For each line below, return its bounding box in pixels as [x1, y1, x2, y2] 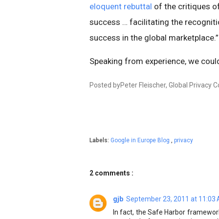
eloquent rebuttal [89, 1, 152, 11]
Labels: [89, 137, 110, 144]
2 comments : [89, 169, 133, 177]
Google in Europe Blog [110, 137, 171, 144]
